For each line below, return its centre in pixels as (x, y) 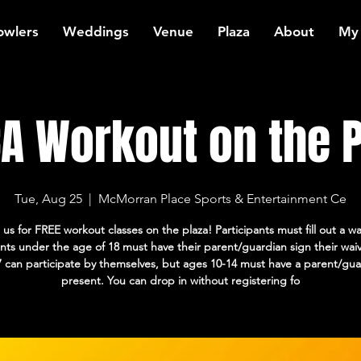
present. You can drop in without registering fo (180, 280)
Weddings (96, 31)
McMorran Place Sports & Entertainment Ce (222, 199)
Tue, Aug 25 (48, 199)
